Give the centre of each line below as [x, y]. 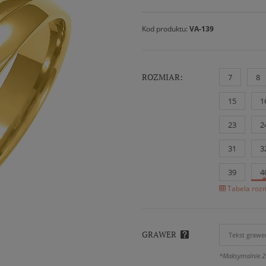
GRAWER [159, 235]
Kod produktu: [166, 29]
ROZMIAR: [162, 77]
